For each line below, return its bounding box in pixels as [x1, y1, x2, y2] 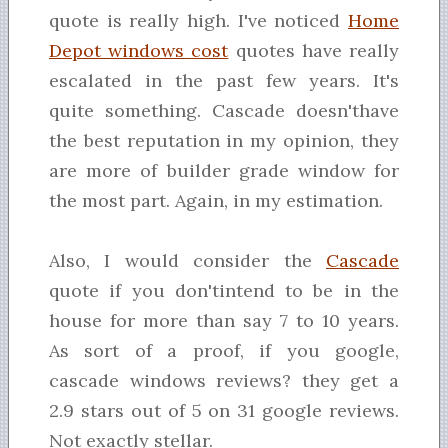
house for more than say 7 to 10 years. [49, 309, 399, 333]
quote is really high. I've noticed [49, 9, 348, 33]
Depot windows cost [49, 39, 229, 63]
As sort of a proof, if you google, [49, 339, 399, 363]
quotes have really [228, 39, 400, 63]
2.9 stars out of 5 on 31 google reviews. [49, 399, 399, 423]
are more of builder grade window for [49, 159, 399, 183]
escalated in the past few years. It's [49, 69, 399, 93]
